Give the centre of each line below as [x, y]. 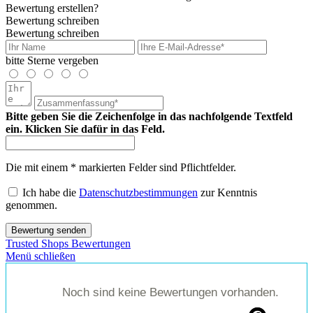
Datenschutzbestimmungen [138, 192]
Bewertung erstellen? [52, 8]
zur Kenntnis [227, 192]
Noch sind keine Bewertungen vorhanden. [170, 292]
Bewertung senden [49, 230]
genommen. [31, 205]
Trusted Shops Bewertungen [68, 243]
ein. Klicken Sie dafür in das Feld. [85, 129]
